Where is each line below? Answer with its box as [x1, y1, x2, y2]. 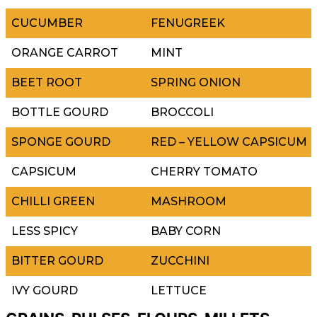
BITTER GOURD [11, 253, 103, 267]
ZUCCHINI [151, 253, 209, 267]
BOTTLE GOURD [11, 105, 108, 119]
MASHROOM [151, 194, 226, 208]
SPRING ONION [151, 75, 241, 89]
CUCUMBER [11, 16, 83, 30]
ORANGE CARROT [11, 45, 118, 59]
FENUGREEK [151, 16, 225, 30]
